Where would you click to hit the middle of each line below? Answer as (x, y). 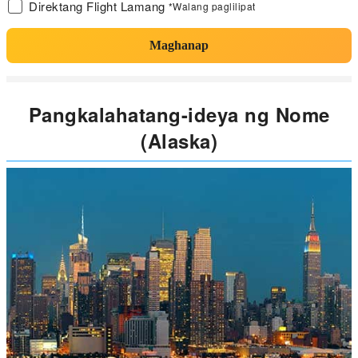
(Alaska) (179, 141)
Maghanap (179, 45)
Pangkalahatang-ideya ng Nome (179, 114)
